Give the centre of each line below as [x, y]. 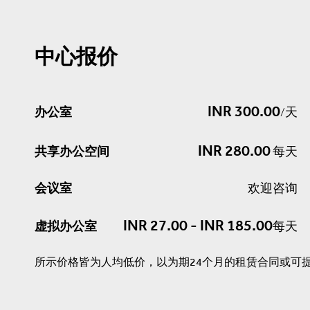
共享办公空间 [72, 151]
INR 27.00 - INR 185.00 [198, 225]
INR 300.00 [244, 111]
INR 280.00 [234, 150]
